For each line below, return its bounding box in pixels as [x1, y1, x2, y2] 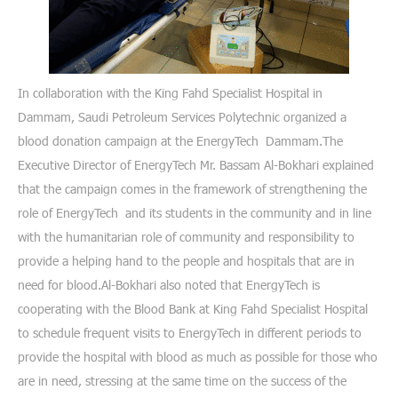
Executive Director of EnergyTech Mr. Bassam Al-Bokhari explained [18, 156, 374, 173]
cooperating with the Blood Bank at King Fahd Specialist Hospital [18, 300, 368, 317]
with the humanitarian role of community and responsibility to [18, 228, 354, 245]
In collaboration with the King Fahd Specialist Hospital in [18, 84, 322, 101]
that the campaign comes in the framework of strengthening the [18, 180, 367, 197]
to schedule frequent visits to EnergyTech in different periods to [18, 324, 362, 341]
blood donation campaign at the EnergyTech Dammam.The [18, 132, 343, 149]
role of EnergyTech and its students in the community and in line [18, 204, 371, 221]
